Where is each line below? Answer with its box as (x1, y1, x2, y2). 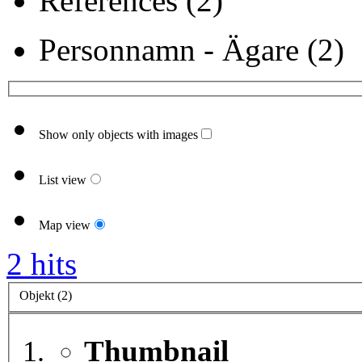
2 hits (6, 246, 77, 282)
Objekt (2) (19, 288, 72, 302)
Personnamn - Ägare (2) (39, 32, 344, 68)
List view (39, 173, 86, 187)
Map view (39, 218, 90, 233)
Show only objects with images (39, 128, 198, 142)
